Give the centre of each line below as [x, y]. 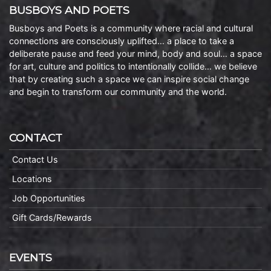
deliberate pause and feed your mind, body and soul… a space [135, 54]
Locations [32, 179]
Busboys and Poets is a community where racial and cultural [131, 28]
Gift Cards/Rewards [52, 217]
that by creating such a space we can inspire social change [129, 79]
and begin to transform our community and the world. [118, 92]
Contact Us [35, 159]
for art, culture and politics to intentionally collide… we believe [133, 66]
